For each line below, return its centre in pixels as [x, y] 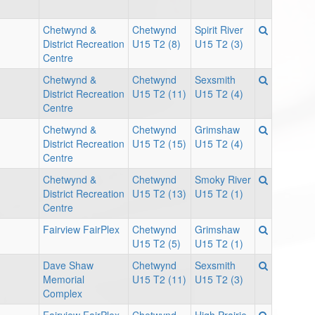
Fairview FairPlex [81, 230]
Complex [63, 294]
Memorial [64, 279]
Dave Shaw [68, 265]
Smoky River [223, 180]
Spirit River [219, 30]
